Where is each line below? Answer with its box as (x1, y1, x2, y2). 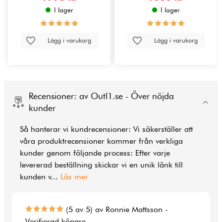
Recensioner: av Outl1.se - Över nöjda (29, 91, 174, 102)
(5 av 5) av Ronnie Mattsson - (63, 205, 168, 215)
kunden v (20, 172, 51, 182)
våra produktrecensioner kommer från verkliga (20, 136, 183, 146)
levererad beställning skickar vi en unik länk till (20, 160, 183, 170)
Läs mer (60, 172, 88, 182)
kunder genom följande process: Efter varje (20, 148, 170, 158)
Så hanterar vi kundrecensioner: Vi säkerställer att (20, 124, 193, 134)
